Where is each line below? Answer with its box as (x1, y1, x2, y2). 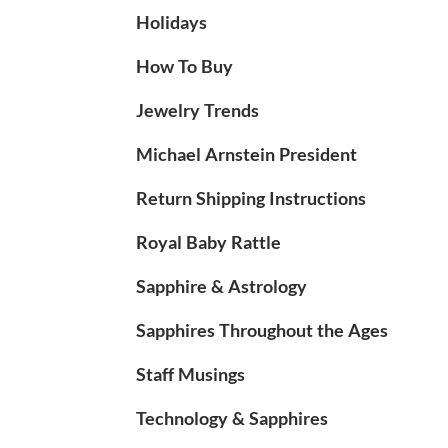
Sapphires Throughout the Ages (136, 318, 388, 341)
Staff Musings (136, 362, 245, 385)
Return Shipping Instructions (136, 186, 366, 209)
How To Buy (136, 54, 233, 77)
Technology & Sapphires (136, 406, 328, 429)
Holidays (136, 10, 207, 33)
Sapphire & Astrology (136, 274, 307, 297)
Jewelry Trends (136, 98, 259, 121)
